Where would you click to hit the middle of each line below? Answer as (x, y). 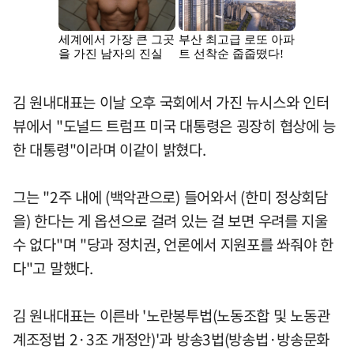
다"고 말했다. (53, 268)
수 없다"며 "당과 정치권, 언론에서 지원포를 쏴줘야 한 (173, 245)
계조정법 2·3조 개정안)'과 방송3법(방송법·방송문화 (171, 339)
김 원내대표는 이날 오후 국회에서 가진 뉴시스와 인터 (171, 102)
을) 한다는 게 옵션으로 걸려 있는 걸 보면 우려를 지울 (170, 221)
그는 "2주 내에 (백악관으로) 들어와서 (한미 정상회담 (170, 197)
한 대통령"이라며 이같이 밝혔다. (109, 150)
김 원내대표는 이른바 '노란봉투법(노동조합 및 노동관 (171, 316)
